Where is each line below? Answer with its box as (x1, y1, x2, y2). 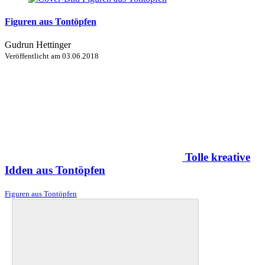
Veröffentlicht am (5, 51, 62, 61)
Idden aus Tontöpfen (5, 163, 105, 176)
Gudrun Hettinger (5, 40, 71, 50)
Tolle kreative (185, 150, 250, 163)
